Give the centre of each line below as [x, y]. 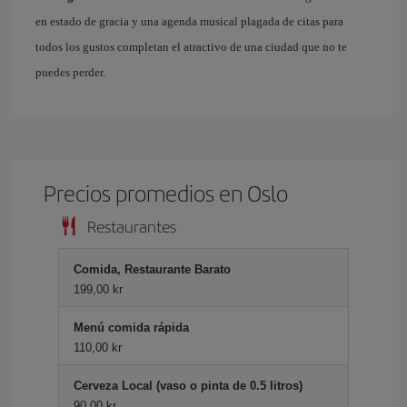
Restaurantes [132, 226]
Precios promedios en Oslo [166, 193]
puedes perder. [70, 72]
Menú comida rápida [131, 328]
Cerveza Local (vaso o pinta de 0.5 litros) [188, 386]
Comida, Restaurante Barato [152, 269]
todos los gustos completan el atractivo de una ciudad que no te [191, 47]
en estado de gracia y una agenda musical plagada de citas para [189, 21]
